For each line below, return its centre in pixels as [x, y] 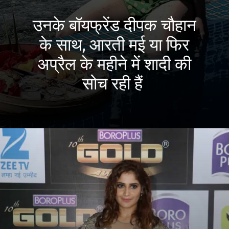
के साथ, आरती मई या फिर [114, 45]
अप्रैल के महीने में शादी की [114, 65]
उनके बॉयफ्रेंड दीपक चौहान [114, 26]
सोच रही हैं [114, 84]
